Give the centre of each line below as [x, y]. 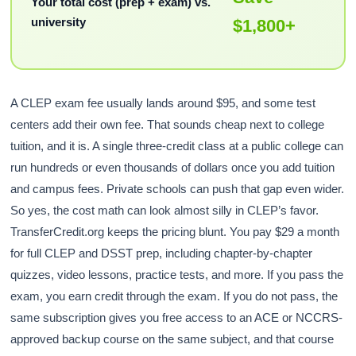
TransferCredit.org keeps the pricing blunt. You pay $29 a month [175, 232]
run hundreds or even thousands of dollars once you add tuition [173, 168]
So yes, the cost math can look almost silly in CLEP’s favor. [165, 211]
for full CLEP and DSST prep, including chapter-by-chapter [162, 253]
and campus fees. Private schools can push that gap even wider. [178, 189]
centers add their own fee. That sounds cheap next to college [168, 125]
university [58, 21]
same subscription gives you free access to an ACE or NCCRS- [177, 318]
